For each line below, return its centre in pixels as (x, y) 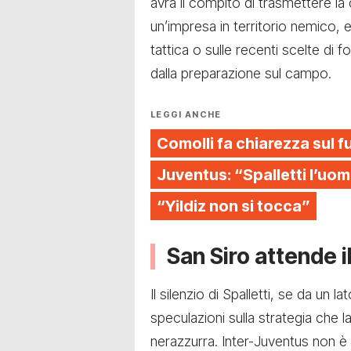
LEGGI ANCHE (186, 115)
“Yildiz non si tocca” (233, 206)
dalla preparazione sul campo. (241, 74)
